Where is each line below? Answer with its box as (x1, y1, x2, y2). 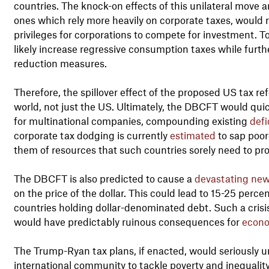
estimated (169, 128, 216, 141)
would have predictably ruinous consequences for (13, 215, 242, 228)
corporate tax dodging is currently (13, 128, 170, 141)
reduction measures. (13, 56, 107, 69)
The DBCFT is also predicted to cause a (13, 172, 195, 184)
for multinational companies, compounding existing (13, 114, 250, 127)
